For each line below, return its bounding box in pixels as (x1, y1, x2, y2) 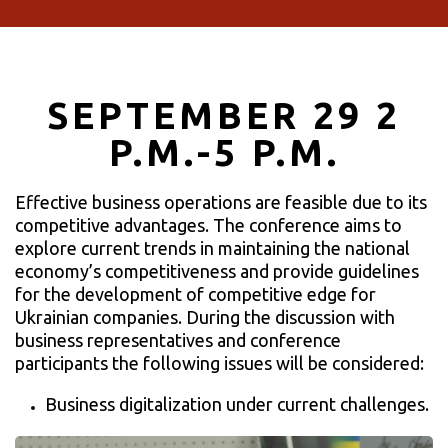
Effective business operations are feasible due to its (15, 192, 427, 212)
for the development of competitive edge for (15, 284, 376, 304)
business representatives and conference (15, 330, 341, 350)
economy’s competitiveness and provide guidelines (15, 261, 419, 281)
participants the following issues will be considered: (15, 353, 424, 373)
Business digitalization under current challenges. (45, 394, 429, 414)
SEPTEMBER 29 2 (47, 95, 401, 136)
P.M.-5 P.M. (108, 132, 340, 173)
